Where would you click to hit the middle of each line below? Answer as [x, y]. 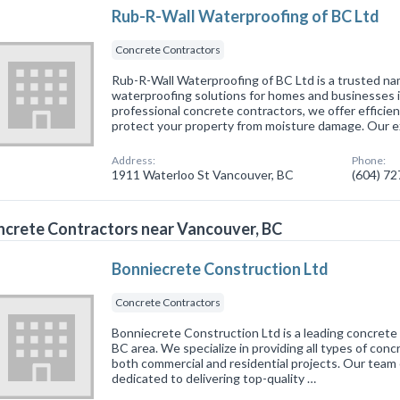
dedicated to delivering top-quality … [214, 378]
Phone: [369, 160]
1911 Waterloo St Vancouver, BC [203, 174]
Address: [134, 160]
